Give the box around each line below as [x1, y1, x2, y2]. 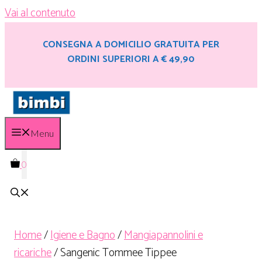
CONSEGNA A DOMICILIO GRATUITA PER [43, 37, 219, 53]
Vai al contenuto [5, 4, 75, 22]
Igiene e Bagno [50, 226, 115, 244]
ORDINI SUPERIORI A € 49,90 [67, 51, 195, 67]
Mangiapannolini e [124, 226, 203, 244]
